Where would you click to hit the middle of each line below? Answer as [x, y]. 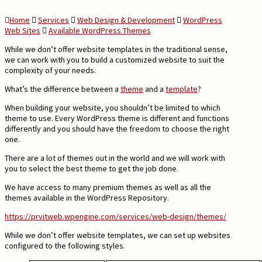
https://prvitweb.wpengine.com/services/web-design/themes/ [116, 216]
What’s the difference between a [63, 89]
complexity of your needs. [51, 70]
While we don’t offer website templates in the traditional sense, [116, 49]
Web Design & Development [126, 20]
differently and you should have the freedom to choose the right [117, 128]
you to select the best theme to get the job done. [92, 168]
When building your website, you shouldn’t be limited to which [113, 107]
